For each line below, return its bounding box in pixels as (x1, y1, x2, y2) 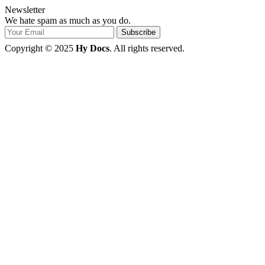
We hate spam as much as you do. (5, 15, 131, 25)
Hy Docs (76, 43, 109, 53)
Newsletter (5, 5, 45, 15)
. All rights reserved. (109, 43, 185, 53)
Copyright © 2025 (5, 43, 76, 53)
